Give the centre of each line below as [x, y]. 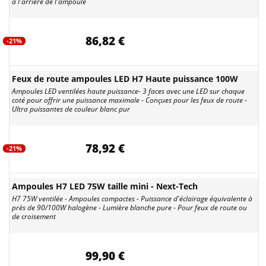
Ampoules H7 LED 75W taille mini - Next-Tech [105, 186]
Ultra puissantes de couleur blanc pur [71, 109]
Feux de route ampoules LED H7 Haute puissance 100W [125, 79]
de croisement [34, 216]
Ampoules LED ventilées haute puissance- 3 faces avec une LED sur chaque [128, 91]
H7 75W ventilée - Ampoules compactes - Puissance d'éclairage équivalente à [132, 199]
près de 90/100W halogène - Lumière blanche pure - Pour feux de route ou [129, 208]
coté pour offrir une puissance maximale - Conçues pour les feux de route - [129, 100]
